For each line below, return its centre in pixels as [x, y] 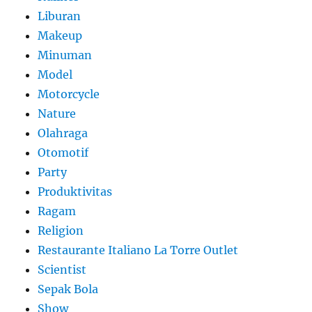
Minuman [65, 55]
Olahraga [63, 133]
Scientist [62, 269]
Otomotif [63, 152]
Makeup [60, 35]
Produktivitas [75, 191]
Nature [57, 113]
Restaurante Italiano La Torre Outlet [138, 250]
